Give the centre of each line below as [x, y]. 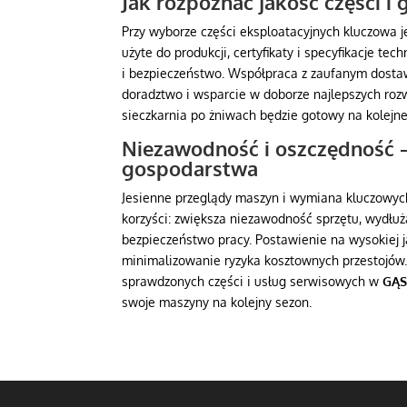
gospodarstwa [190, 169]
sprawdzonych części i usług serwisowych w [253, 282]
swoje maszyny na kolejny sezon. [217, 303]
